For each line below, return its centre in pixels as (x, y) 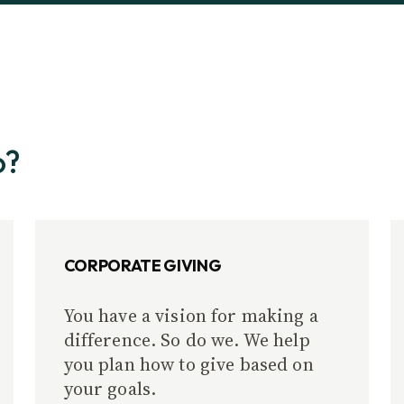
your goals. (110, 389)
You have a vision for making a (191, 316)
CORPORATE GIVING (142, 266)
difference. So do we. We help (187, 340)
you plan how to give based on (188, 364)
